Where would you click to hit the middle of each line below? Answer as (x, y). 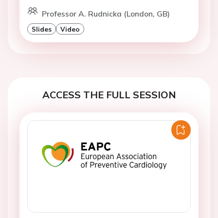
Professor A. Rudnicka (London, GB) (106, 14)
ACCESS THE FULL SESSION (109, 95)
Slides (42, 29)
